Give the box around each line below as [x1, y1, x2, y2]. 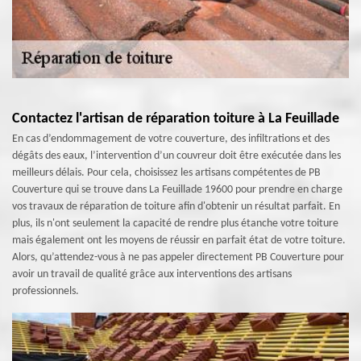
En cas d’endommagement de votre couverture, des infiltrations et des [12, 133, 330, 145]
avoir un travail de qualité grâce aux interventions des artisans [12, 268, 292, 280]
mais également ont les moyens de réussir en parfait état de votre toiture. [12, 234, 346, 247]
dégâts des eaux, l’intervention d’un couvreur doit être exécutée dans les [12, 150, 341, 162]
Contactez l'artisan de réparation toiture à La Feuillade [12, 111, 339, 127]
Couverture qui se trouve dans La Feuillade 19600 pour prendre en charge [12, 184, 342, 196]
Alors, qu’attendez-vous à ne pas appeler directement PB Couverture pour [12, 251, 344, 263]
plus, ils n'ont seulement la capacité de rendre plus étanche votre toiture [12, 218, 338, 230]
